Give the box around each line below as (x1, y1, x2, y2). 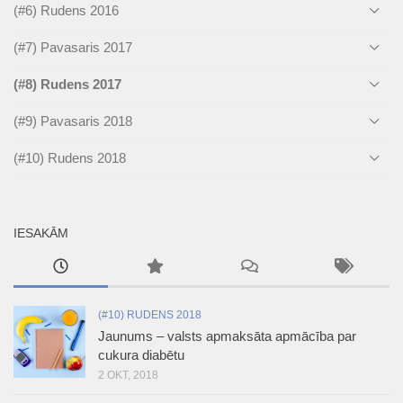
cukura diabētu (98, 346, 184, 363)
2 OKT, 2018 (98, 368, 158, 381)
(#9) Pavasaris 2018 (13, 112, 132, 129)
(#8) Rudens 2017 (13, 76, 121, 92)
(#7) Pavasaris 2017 (13, 39, 132, 55)
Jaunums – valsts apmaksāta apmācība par (98, 327, 356, 344)
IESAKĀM (13, 225, 68, 240)
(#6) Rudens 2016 (13, 2, 119, 18)
